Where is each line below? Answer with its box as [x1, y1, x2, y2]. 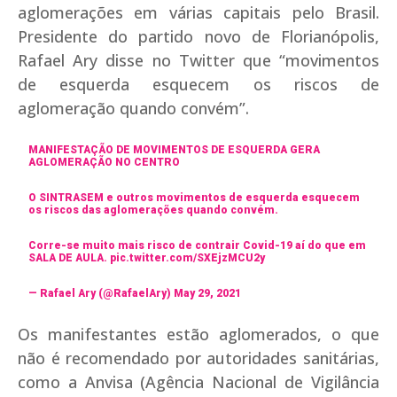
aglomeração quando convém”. [18, 97, 249, 119]
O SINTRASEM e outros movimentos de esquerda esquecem [28, 191, 361, 204]
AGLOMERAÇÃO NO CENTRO [28, 155, 181, 168]
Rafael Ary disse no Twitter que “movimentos [18, 49, 379, 71]
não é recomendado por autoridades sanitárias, [18, 346, 379, 369]
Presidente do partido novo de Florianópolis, [18, 25, 379, 47]
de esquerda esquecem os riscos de [18, 73, 379, 95]
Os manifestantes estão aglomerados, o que [18, 323, 379, 345]
